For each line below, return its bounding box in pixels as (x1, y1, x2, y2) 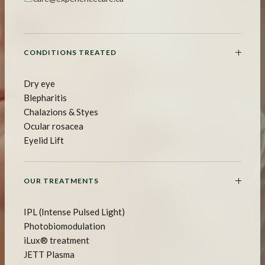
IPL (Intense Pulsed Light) (24, 206, 125, 217)
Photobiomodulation (24, 220, 105, 231)
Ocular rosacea (24, 120, 83, 131)
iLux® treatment (24, 234, 89, 245)
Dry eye (24, 77, 55, 89)
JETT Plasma (24, 248, 75, 260)
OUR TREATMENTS (24, 176, 99, 185)
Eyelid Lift (24, 134, 64, 146)
